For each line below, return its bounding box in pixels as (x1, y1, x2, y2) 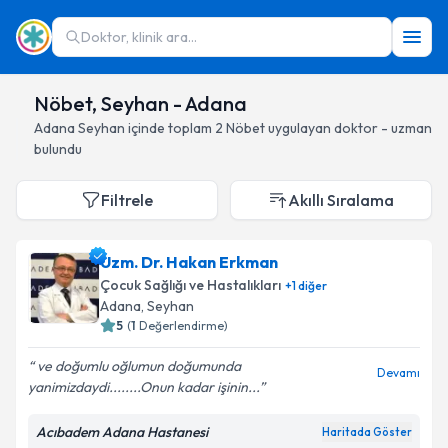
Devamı (377, 365, 420, 380)
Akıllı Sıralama (288, 190, 394, 210)
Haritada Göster (322, 425, 412, 439)
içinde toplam (125, 119, 212, 137)
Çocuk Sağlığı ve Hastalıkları (100, 276, 281, 294)
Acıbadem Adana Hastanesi (36, 423, 208, 441)
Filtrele (101, 190, 153, 210)
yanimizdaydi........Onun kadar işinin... (28, 378, 259, 396)
